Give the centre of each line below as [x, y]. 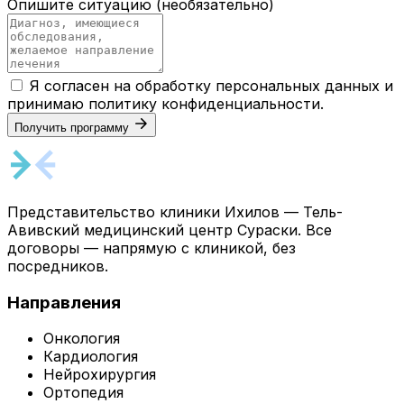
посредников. [58, 266]
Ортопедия [83, 393]
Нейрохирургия [100, 375]
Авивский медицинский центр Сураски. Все [170, 230]
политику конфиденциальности [204, 103]
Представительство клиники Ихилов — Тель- [175, 211]
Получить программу [72, 127]
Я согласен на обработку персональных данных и [211, 85]
